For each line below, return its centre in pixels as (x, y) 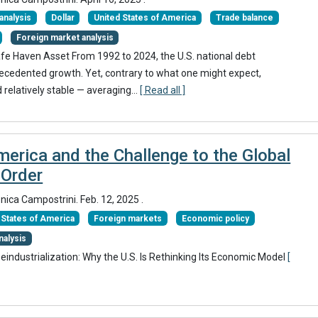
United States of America (145, 17)
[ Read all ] (163, 91)
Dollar (62, 17)
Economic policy (215, 218)
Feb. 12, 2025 (111, 200)
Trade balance (244, 17)
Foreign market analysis (65, 38)
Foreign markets (128, 218)
